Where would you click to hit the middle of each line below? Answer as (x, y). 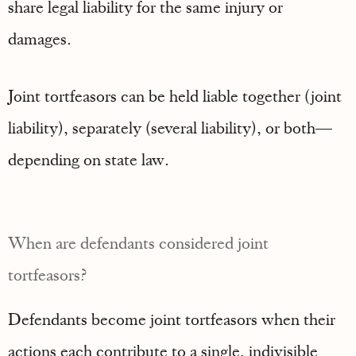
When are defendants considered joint (138, 243)
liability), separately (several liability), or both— (170, 128)
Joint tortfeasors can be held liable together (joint (175, 96)
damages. (40, 39)
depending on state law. (89, 159)
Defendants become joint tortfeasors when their (172, 319)
